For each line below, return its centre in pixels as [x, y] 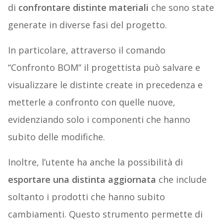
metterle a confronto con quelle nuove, [91, 102]
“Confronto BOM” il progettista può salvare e [104, 68]
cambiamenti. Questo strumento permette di [105, 214]
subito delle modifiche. [56, 137]
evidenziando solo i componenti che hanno [99, 120]
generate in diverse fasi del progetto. [87, 25]
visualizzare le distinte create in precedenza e [105, 85]
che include [181, 180]
